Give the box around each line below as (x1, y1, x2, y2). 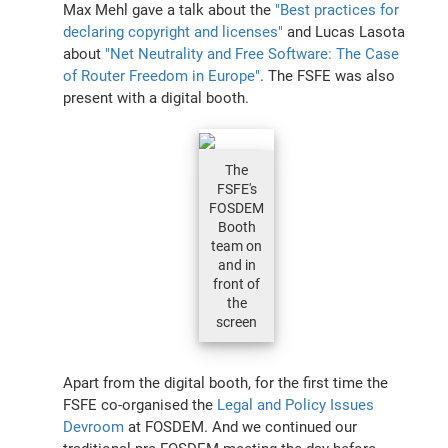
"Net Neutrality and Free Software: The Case (105, 44, 400, 63)
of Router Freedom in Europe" (63, 66, 261, 85)
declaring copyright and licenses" (63, 22, 284, 41)
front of (213, 275, 260, 292)
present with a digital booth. (63, 88, 250, 107)
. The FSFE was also (260, 66, 396, 85)
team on (211, 237, 262, 254)
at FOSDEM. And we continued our (124, 417, 358, 436)
